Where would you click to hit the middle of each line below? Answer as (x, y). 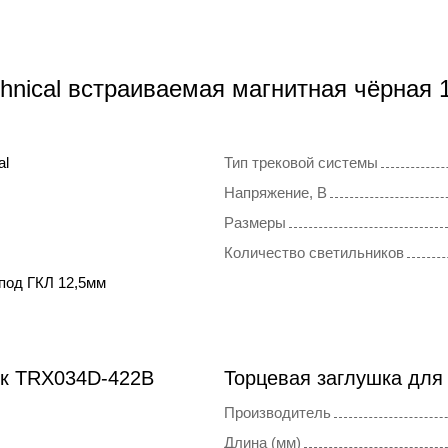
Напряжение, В (275, 193)
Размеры (255, 223)
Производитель (277, 413)
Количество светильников (314, 253)
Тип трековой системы (301, 163)
